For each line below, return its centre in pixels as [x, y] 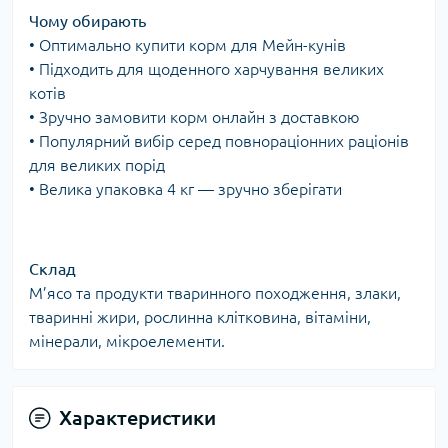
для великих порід [97, 165]
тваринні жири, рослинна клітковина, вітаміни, [200, 317]
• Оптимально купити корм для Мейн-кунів [187, 45]
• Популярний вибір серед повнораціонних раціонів [219, 141]
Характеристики [137, 418]
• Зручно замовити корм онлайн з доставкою [194, 117]
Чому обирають [87, 21]
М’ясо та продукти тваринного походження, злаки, [215, 293]
